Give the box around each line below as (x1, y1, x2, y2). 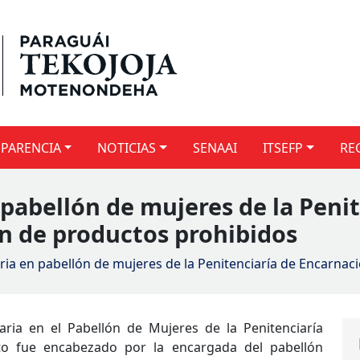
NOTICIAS (97, 138, 157, 157)
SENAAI (193, 138, 238, 157)
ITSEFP (263, 138, 304, 157)
